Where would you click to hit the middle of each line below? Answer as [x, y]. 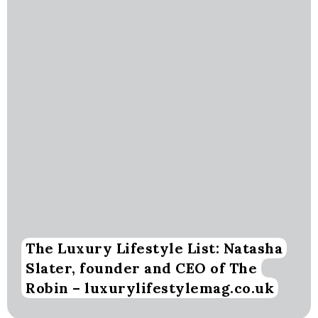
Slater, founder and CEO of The [141, 268]
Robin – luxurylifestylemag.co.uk [150, 288]
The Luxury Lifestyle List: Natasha [154, 248]
